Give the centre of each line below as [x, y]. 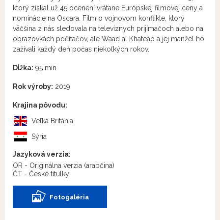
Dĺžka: [23, 68]
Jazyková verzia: [42, 154]
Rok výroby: [33, 86]
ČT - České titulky [41, 174]
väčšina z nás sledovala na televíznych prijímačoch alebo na [108, 28]
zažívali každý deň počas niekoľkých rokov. [81, 49]
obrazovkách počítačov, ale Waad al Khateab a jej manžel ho [109, 39]
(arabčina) [99, 165]
